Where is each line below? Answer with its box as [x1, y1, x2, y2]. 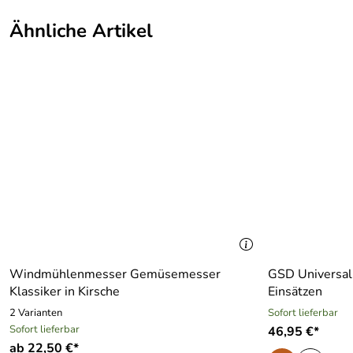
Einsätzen [267, 283, 322, 300]
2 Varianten [9, 306, 62, 320]
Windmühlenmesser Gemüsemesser [9, 266, 221, 283]
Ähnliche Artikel [9, 18, 153, 43]
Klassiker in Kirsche [9, 283, 120, 300]
